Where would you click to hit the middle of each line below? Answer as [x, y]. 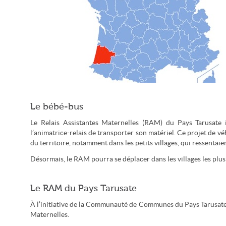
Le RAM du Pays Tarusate [83, 188]
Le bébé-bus [57, 106]
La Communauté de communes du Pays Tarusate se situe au [138, 101]
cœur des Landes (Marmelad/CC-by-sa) [138, 107]
